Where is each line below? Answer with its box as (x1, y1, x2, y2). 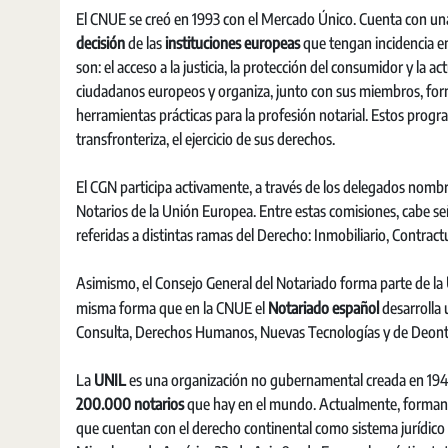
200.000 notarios (76, 394, 184, 414)
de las (125, 33, 165, 53)
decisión (76, 33, 125, 53)
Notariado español (268, 298, 379, 318)
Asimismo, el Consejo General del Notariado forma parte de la (76, 273, 446, 293)
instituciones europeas (165, 33, 300, 53)
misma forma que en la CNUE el (76, 298, 268, 318)
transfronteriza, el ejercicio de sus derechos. (76, 129, 335, 149)
